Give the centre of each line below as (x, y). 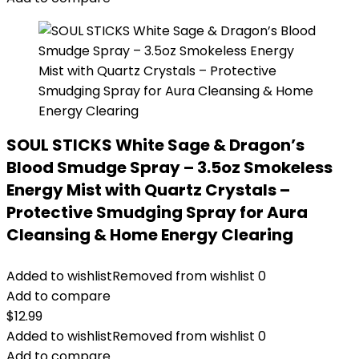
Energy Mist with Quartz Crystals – (148, 190)
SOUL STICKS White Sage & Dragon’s (155, 145)
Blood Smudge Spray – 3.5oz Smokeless (169, 167)
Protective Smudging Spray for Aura (157, 212)
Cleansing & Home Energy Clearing (150, 235)
